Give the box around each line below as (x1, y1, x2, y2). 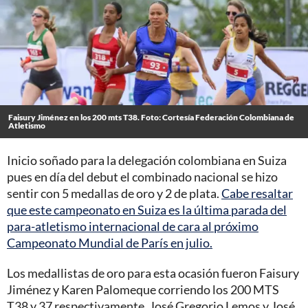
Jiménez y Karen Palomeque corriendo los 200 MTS (7, 281, 279, 297)
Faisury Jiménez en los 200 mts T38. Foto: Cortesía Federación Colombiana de (8, 111, 294, 122)
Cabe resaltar (221, 185, 293, 201)
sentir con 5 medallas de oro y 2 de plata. (7, 185, 221, 201)
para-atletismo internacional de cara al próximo (7, 218, 258, 234)
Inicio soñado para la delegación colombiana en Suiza (7, 152, 287, 168)
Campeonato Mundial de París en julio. (7, 234, 212, 250)
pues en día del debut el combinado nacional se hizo (7, 168, 278, 184)
